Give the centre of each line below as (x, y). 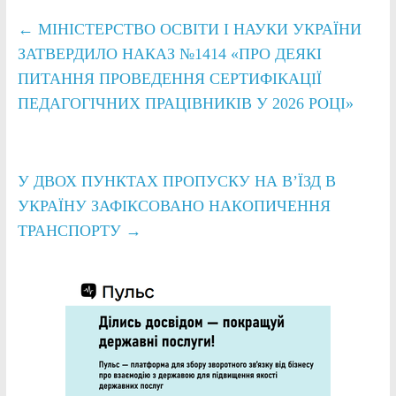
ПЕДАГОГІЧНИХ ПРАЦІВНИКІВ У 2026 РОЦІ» (185, 104)
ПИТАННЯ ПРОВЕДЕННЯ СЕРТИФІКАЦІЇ (169, 79)
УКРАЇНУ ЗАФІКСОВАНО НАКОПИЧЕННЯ (174, 206)
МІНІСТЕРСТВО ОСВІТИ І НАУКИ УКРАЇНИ (197, 30)
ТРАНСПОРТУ (71, 231)
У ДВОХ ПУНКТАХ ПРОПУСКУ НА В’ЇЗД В (176, 182)
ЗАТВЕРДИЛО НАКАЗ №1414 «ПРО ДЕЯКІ (169, 54)
